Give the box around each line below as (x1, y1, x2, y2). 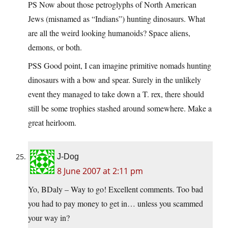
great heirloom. (28, 117, 76, 128)
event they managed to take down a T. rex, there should (28, 89, 204, 100)
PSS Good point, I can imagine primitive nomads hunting (28, 60, 211, 71)
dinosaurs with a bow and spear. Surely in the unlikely (28, 74, 201, 85)
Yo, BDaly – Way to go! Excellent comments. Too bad (28, 184, 203, 195)
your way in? (28, 212, 70, 223)
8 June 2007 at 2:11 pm (57, 165, 143, 177)
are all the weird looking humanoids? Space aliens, (28, 27, 190, 39)
